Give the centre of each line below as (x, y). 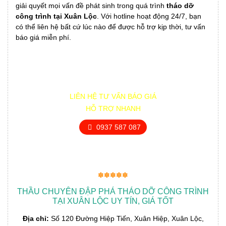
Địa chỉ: (36, 219)
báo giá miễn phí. (43, 38)
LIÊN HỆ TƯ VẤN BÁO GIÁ (113, 97)
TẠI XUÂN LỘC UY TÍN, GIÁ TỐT (113, 201)
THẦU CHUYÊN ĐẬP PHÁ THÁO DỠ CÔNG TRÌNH (113, 192)
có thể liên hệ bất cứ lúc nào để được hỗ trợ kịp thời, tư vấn (110, 27)
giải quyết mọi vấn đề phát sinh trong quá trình (91, 6)
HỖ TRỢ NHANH (113, 109)
